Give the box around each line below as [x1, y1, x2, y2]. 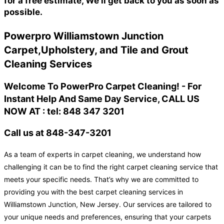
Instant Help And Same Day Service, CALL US [4, 93, 199, 104]
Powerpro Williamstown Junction [4, 30, 163, 42]
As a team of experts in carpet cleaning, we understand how [4, 150, 201, 159]
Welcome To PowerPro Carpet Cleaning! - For [4, 81, 201, 92]
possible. [4, 6, 42, 17]
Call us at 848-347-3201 [4, 127, 111, 138]
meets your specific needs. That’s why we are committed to [4, 175, 198, 184]
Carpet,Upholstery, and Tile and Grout [4, 44, 188, 56]
